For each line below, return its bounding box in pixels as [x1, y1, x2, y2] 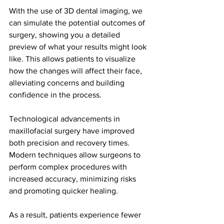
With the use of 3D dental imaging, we [9, 6, 144, 15]
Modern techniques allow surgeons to [9, 150, 142, 159]
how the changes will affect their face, [9, 66, 144, 75]
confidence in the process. [9, 90, 101, 99]
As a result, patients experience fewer [9, 210, 143, 219]
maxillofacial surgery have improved [9, 126, 136, 135]
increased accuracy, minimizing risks [9, 174, 138, 183]
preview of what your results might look [9, 42, 148, 51]
